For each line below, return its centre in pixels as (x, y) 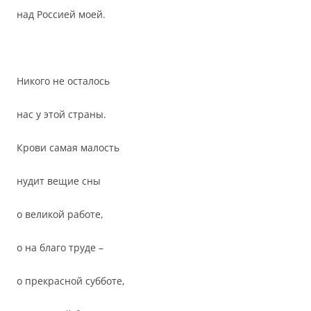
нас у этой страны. (61, 114)
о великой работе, (60, 214)
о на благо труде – (60, 247)
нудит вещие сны (59, 181)
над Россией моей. (61, 14)
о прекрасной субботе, (71, 281)
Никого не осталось (63, 81)
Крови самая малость (68, 148)
